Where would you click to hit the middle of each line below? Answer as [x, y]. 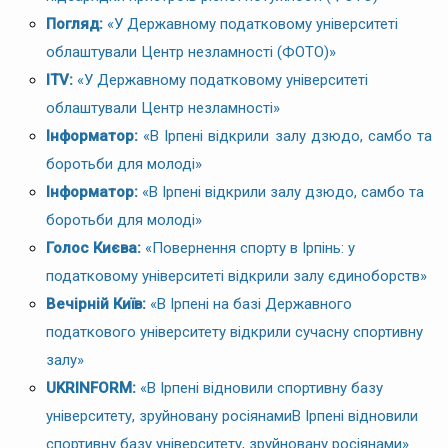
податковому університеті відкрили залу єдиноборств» [236, 275]
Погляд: [74, 23]
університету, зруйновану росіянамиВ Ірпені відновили [232, 415]
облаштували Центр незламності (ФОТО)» [191, 51]
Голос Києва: [95, 247]
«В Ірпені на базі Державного [251, 303]
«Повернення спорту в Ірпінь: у [250, 247]
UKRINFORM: [91, 387]
